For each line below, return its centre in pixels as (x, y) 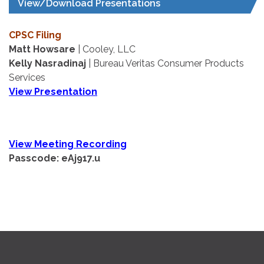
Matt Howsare (42, 49)
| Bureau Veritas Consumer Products (165, 63)
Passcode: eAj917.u (55, 159)
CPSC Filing (35, 35)
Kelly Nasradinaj (47, 63)
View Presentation (53, 91)
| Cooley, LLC (105, 49)
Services (27, 77)
